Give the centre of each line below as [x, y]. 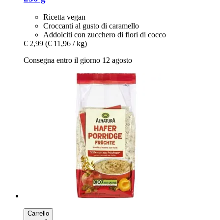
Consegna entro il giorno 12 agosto [78, 60]
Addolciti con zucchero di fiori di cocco [105, 35]
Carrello [38, 214]
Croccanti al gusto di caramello [91, 26]
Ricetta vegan [64, 17]
